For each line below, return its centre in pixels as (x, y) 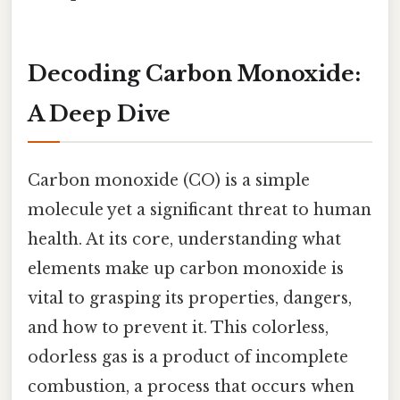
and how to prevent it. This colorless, (178, 327)
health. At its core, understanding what (184, 239)
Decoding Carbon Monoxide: (194, 73)
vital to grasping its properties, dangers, (190, 298)
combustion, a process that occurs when (191, 386)
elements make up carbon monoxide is (186, 268)
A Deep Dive (99, 113)
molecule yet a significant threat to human (200, 209)
